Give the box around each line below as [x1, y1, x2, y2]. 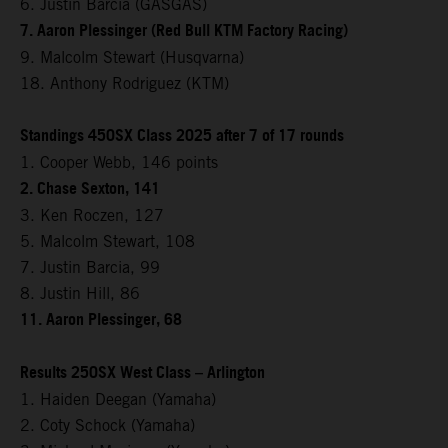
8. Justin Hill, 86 [20, 283, 140, 303]
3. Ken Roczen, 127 [20, 205, 164, 225]
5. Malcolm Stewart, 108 [20, 231, 195, 251]
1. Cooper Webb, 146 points [20, 152, 218, 172]
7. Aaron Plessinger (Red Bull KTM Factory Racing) [20, 15, 348, 47]
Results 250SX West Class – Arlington [20, 357, 265, 389]
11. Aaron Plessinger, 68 [20, 304, 182, 336]
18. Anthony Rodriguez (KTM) [20, 73, 229, 93]
